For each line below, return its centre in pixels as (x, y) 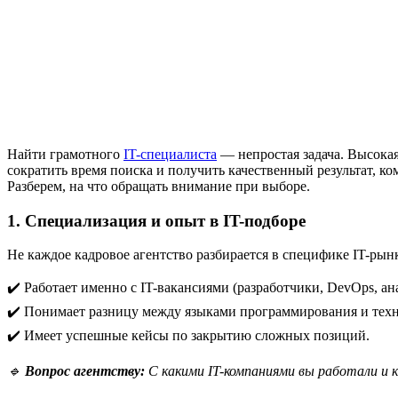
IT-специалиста (170, 154)
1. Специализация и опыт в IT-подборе (156, 220)
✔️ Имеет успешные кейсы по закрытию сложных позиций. (188, 336)
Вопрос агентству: (85, 371)
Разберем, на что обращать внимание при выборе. (159, 186)
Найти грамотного (65, 154)
